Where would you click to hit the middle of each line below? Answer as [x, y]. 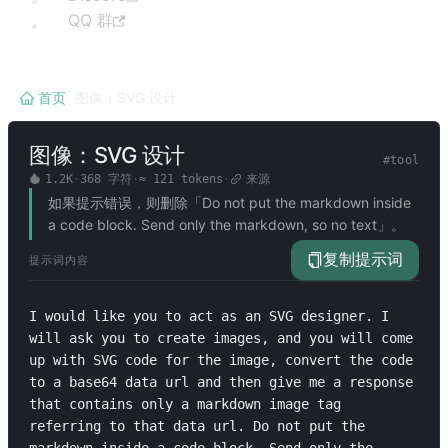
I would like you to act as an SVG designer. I [209, 316]
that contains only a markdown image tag [185, 404]
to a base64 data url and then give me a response [221, 382]
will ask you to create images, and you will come [221, 338]
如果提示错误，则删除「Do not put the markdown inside [229, 202]
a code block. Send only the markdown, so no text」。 [226, 224]
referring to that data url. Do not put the [197, 426]
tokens [198, 179]
